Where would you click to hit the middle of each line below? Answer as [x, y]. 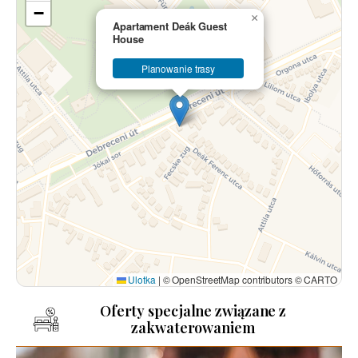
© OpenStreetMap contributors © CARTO [249, 279]
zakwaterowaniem [193, 327]
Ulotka [141, 279]
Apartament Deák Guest [170, 26]
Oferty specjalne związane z [193, 310]
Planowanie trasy [178, 68]
